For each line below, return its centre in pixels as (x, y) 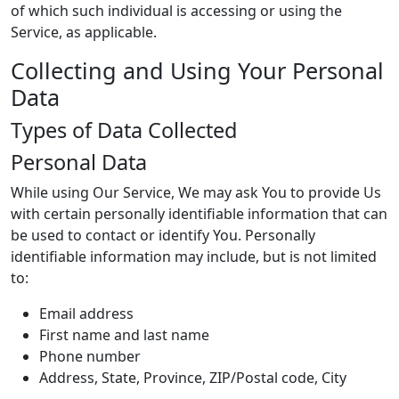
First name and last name (124, 335)
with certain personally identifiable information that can (199, 214)
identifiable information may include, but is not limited (194, 256)
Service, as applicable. (84, 32)
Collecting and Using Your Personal (197, 70)
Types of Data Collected (124, 130)
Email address (86, 313)
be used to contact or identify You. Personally (163, 235)
